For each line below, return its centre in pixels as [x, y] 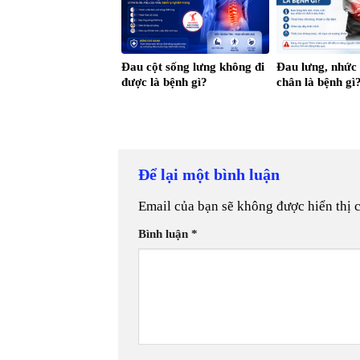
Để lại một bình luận [211, 175]
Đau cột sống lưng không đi [193, 66]
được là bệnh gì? [164, 82]
